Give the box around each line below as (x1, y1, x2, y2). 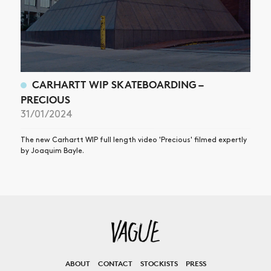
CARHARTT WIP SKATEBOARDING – (31, 78, 203, 91)
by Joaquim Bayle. (21, 148, 84, 155)
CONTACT (97, 259, 132, 269)
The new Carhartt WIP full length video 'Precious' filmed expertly (21, 137, 247, 144)
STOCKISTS (140, 259, 178, 269)
